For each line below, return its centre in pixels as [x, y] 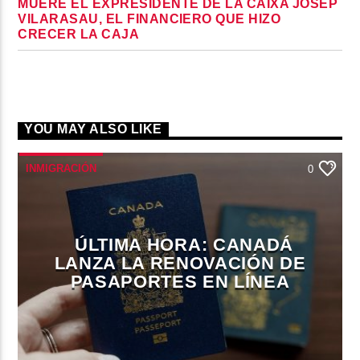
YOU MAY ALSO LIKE [93, 129]
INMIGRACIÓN [61, 169]
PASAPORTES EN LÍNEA [180, 282]
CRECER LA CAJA [79, 34]
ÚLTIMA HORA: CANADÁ [184, 245]
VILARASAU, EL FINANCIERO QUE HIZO [149, 18]
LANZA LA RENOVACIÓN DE [180, 264]
